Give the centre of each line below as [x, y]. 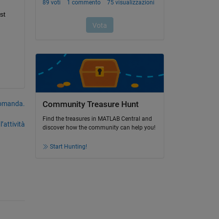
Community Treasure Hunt [90, 104]
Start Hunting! [68, 147]
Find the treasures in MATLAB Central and [97, 119]
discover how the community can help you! [99, 128]
